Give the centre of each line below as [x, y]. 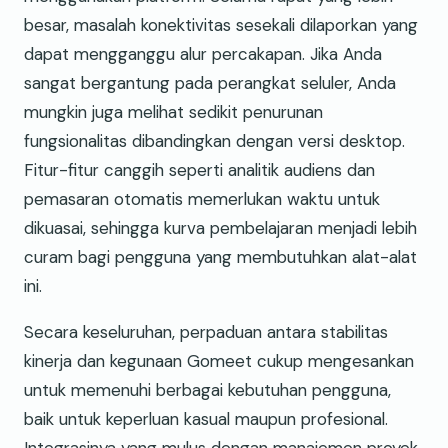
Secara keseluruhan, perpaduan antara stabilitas [206, 331]
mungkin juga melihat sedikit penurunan [173, 111]
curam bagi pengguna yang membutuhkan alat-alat [220, 256]
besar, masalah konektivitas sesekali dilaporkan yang [221, 24]
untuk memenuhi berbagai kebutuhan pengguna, [207, 389]
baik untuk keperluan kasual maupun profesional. [206, 418]
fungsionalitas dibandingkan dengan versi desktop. [214, 140]
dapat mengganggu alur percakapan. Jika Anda [203, 53]
